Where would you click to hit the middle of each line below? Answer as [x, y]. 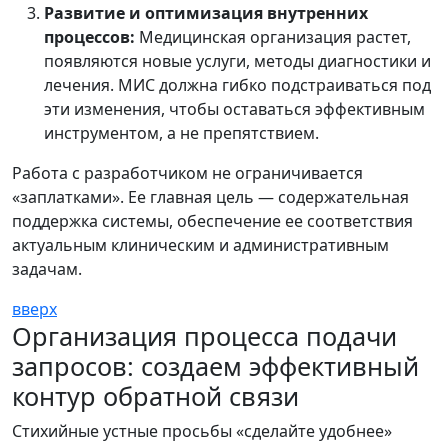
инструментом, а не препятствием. [181, 133]
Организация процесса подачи [204, 336]
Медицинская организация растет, [273, 37]
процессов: [89, 37]
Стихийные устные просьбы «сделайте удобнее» [202, 431]
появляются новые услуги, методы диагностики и [237, 61]
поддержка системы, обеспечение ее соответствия [212, 221]
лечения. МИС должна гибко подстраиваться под [237, 85]
